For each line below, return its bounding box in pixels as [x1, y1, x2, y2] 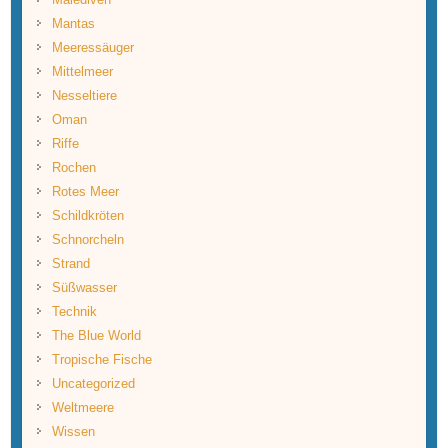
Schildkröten [51, 207, 124, 223]
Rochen [51, 159, 96, 175]
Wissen [51, 423, 95, 439]
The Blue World [51, 327, 141, 343]
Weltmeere [51, 399, 114, 415]
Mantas [51, 15, 95, 31]
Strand [51, 255, 90, 271]
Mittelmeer [51, 63, 113, 79]
